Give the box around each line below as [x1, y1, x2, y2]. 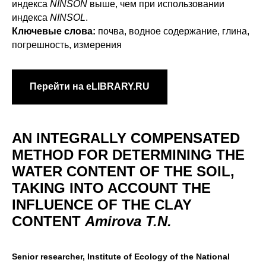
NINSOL [50, 12, 85, 23]
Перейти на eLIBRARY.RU [30, 81, 150, 92]
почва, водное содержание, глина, [96, 26, 249, 36]
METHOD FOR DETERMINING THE [12, 146, 245, 163]
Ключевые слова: [12, 26, 96, 36]
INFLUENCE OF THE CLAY [12, 196, 192, 213]
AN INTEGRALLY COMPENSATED [12, 129, 240, 146]
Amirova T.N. [85, 213, 172, 229]
